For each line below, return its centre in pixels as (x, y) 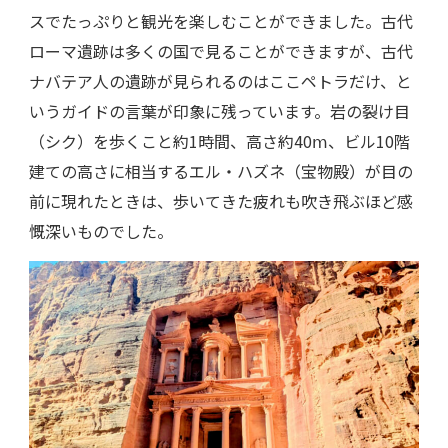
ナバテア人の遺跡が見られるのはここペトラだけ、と (220, 80)
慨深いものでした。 (101, 230)
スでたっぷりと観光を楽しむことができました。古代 (221, 20)
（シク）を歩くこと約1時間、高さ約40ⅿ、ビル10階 (219, 140)
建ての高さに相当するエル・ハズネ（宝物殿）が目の (221, 170)
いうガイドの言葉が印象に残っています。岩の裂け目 (219, 110)
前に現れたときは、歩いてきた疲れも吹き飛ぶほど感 (221, 200)
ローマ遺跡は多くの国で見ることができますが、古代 (221, 50)
